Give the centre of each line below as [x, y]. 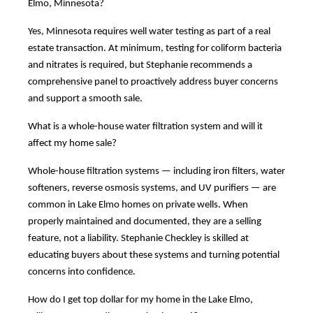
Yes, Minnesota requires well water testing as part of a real [149, 31]
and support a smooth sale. [85, 99]
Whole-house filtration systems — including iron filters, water [156, 171]
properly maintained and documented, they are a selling [145, 221]
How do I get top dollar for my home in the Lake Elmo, [140, 300]
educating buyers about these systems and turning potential [154, 255]
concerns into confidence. [82, 272]
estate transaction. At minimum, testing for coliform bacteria [155, 48]
